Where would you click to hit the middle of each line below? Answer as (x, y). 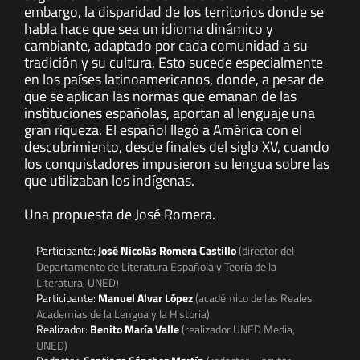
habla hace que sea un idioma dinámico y (149, 29)
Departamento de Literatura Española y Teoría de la (156, 267)
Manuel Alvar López (147, 298)
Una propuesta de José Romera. (120, 215)
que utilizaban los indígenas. (109, 181)
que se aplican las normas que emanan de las (160, 96)
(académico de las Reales (254, 298)
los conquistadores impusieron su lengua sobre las (177, 164)
